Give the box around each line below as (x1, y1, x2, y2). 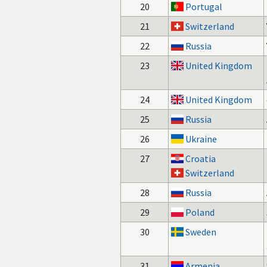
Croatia (185, 153, 216, 164)
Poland (185, 206, 215, 218)
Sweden (185, 226, 217, 238)
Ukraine (185, 133, 218, 145)
